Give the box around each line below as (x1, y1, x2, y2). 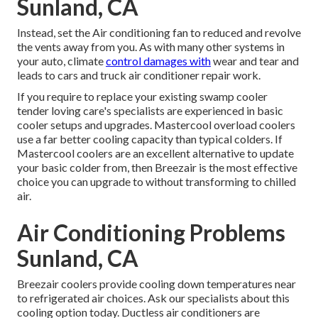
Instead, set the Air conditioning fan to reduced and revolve (17, 26, 301, 40)
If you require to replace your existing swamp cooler (17, 89, 268, 104)
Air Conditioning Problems (17, 219, 285, 247)
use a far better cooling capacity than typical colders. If (17, 132, 283, 146)
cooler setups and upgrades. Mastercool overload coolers (17, 118, 295, 132)
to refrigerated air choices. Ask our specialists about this (17, 291, 290, 305)
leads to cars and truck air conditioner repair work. (17, 68, 261, 82)
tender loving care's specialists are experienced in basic (17, 104, 283, 118)
